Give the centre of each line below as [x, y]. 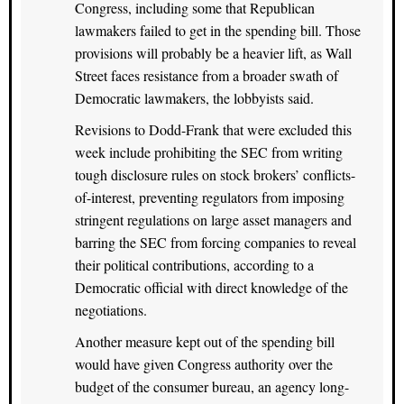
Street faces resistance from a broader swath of [207, 75]
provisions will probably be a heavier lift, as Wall [213, 52]
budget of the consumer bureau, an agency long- [212, 386]
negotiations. [111, 309]
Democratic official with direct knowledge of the [211, 287]
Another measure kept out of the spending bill [205, 341]
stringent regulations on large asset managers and [213, 219]
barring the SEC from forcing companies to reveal [216, 242]
